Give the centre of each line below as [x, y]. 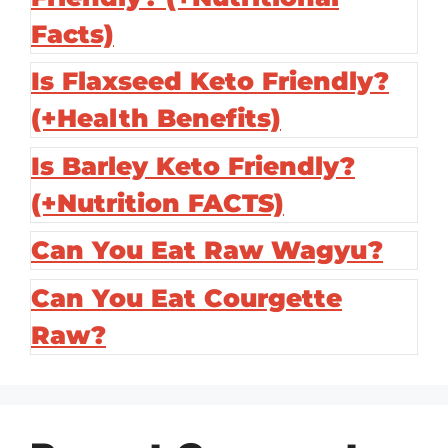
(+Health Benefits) [156, 118]
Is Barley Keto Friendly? [193, 165]
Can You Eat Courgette [186, 297]
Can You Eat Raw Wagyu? [207, 250]
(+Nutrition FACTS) [157, 202]
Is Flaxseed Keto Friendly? [210, 81]
